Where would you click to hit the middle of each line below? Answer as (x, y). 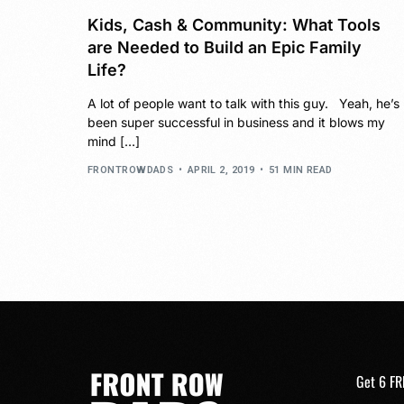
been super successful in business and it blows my (236, 122)
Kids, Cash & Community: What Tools (234, 24)
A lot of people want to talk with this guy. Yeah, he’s (243, 103)
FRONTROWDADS (131, 170)
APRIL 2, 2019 (221, 170)
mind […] (114, 141)
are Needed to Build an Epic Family (225, 47)
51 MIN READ (300, 170)
